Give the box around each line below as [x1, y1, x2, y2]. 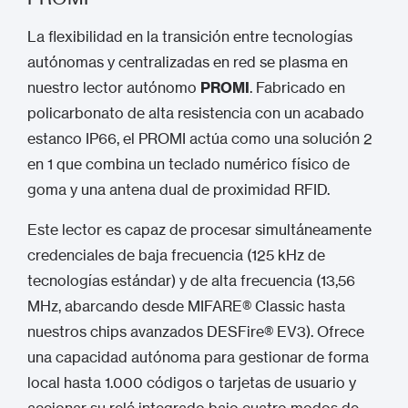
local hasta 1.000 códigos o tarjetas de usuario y [27, 373, 356, 392]
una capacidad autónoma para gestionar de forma [27, 348, 369, 366]
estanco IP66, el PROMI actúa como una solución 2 [27, 129, 372, 148]
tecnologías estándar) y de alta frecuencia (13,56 [27, 271, 355, 290]
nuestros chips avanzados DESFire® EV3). [27, 322, 313, 341]
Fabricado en [252, 78, 345, 97]
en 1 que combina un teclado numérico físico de [27, 155, 350, 173]
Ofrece [313, 322, 364, 341]
